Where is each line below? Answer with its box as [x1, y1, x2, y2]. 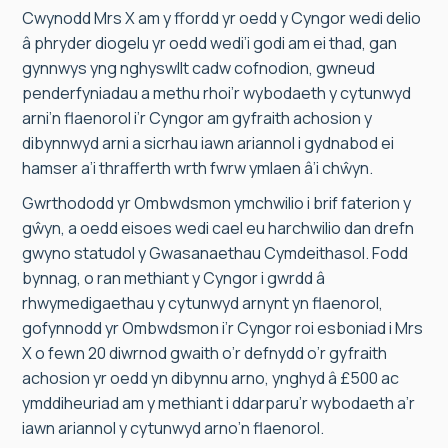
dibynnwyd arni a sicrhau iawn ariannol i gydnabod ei [22, 132, 394, 154]
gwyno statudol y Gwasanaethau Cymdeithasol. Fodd [22, 242, 408, 264]
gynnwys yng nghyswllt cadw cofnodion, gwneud [22, 57, 375, 79]
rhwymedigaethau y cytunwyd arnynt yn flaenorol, [22, 292, 383, 314]
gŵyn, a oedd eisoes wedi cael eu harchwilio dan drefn [22, 217, 414, 239]
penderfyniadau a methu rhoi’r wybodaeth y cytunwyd [22, 82, 411, 104]
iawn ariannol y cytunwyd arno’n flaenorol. [22, 417, 324, 439]
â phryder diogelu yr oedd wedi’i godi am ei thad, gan [22, 32, 397, 54]
